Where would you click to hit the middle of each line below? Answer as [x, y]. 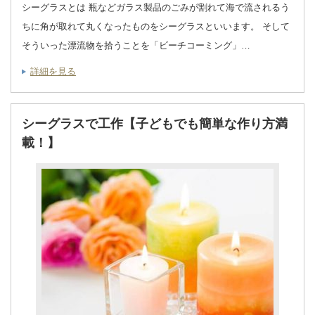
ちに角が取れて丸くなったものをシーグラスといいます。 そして [156, 27]
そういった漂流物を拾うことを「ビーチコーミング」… [136, 46]
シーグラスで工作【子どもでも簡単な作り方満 [155, 124]
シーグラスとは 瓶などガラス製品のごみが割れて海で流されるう [156, 8]
